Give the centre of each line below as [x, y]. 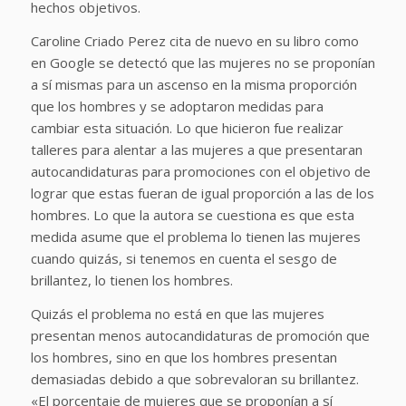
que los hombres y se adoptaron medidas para [177, 106]
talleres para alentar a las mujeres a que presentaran [196, 150]
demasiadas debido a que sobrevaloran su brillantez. [194, 378]
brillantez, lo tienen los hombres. [133, 280]
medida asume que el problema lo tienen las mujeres [195, 237]
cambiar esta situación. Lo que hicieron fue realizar [187, 128]
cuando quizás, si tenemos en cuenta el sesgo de [184, 259]
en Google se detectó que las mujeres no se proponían [203, 63]
